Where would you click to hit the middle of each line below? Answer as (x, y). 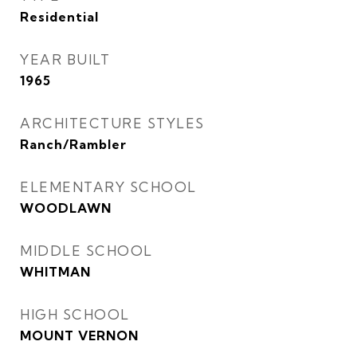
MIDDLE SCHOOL (86, 251)
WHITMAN (55, 272)
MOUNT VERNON (79, 335)
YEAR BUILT (65, 59)
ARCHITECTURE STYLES (112, 123)
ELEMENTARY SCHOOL (108, 187)
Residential (59, 17)
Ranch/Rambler (73, 144)
